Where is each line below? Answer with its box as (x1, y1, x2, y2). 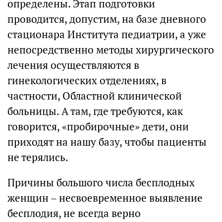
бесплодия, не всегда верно (7, 207, 141, 220)
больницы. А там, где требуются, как (7, 105, 183, 118)
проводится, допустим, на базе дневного (7, 12, 206, 26)
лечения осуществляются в (7, 58, 139, 72)
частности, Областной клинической (7, 89, 182, 103)
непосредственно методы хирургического (7, 43, 214, 56)
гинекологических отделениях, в (7, 74, 166, 87)
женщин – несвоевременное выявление (7, 191, 203, 205)
